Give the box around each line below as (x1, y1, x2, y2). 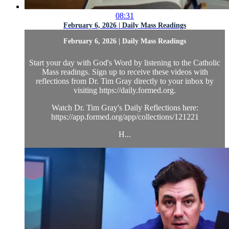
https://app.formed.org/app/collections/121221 (51, 112, 199, 121)
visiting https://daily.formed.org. (74, 85, 176, 95)
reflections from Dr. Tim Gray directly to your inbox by (36, 76, 214, 85)
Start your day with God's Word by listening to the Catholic (29, 58, 220, 67)
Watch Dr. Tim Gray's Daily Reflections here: (51, 103, 198, 112)
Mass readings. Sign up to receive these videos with (41, 67, 208, 76)
